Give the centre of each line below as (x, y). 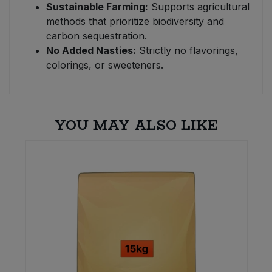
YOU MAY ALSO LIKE (136, 125)
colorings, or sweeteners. (105, 65)
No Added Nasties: (91, 51)
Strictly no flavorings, (187, 51)
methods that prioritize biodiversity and (135, 22)
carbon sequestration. (97, 36)
